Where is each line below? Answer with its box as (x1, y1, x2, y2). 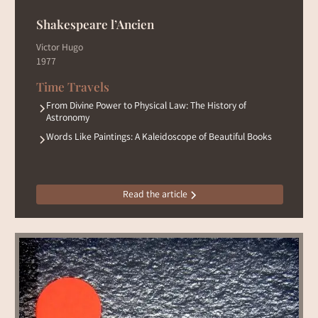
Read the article (123, 188, 188, 202)
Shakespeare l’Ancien (35, 15, 154, 32)
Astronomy (45, 111, 89, 126)
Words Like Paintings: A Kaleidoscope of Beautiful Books (45, 131, 272, 146)
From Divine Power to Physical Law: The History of (45, 99, 246, 114)
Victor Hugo (35, 40, 83, 55)
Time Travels (35, 78, 109, 95)
